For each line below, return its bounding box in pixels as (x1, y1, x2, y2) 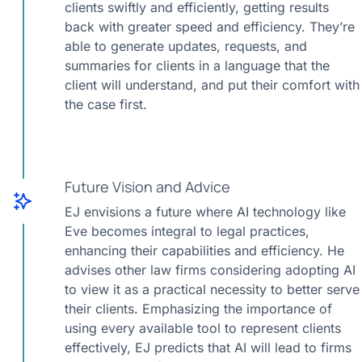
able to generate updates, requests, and (65, 38, 307, 54)
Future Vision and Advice (65, 177, 230, 196)
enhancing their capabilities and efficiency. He (65, 242, 344, 259)
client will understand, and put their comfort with (65, 77, 360, 93)
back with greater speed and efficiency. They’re (65, 19, 355, 35)
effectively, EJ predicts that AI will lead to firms (65, 339, 351, 356)
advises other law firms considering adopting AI (65, 262, 356, 278)
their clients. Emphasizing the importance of (65, 301, 332, 317)
